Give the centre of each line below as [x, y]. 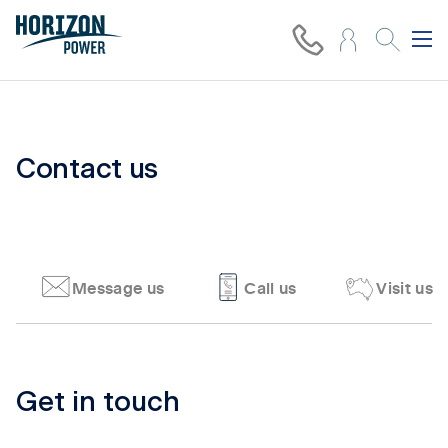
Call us [270, 287]
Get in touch [98, 403]
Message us [118, 287]
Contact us [87, 170]
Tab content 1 [68, 376]
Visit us [405, 287]
